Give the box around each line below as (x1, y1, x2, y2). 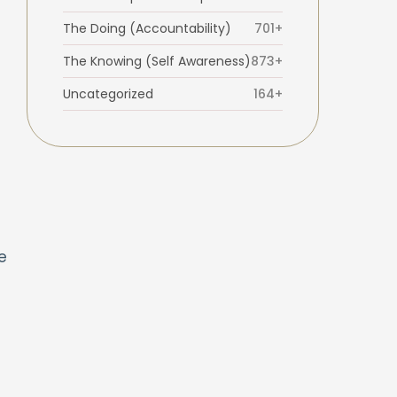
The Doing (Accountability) (62, 19, 231, 37)
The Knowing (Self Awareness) (62, 51, 251, 70)
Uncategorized (62, 84, 153, 103)
